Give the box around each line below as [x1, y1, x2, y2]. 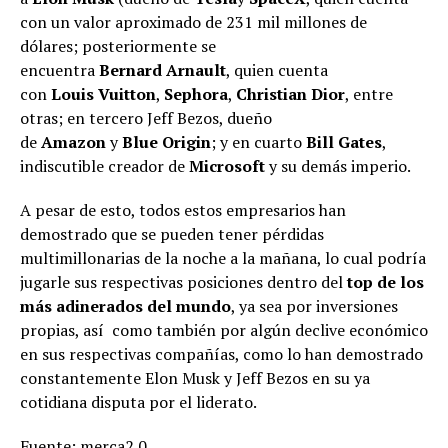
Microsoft [189, 155, 265, 177]
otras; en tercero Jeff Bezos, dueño [20, 107, 272, 129]
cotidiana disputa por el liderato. [20, 391, 257, 413]
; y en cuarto [211, 131, 306, 153]
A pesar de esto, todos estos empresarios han [20, 199, 346, 221]
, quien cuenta [226, 59, 328, 81]
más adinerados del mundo [20, 295, 231, 317]
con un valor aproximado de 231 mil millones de [20, 11, 367, 33]
